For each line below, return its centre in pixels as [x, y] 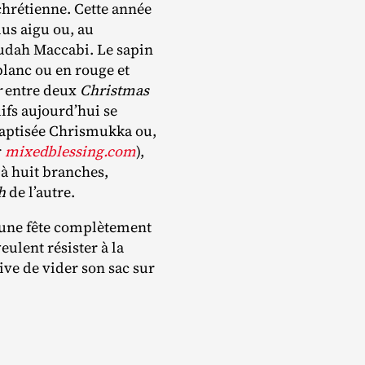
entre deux [41, 90]
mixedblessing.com [70, 152]
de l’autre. [40, 192]
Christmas [114, 90]
